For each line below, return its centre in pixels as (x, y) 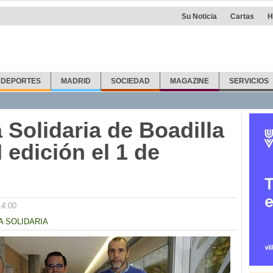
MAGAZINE (189, 81)
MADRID (76, 81)
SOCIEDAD (131, 81)
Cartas (242, 16)
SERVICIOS (249, 81)
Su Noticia (199, 16)
